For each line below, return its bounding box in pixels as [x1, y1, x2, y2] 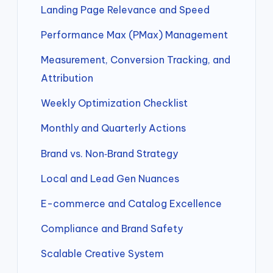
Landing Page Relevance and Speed [41, 3, 210, 16]
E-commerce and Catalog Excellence [41, 197, 222, 210]
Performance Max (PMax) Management [41, 28, 229, 41]
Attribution [41, 72, 94, 85]
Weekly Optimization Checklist [41, 97, 188, 110]
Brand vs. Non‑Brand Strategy [41, 147, 179, 160]
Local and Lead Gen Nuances [41, 172, 180, 185]
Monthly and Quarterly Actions [41, 122, 186, 135]
